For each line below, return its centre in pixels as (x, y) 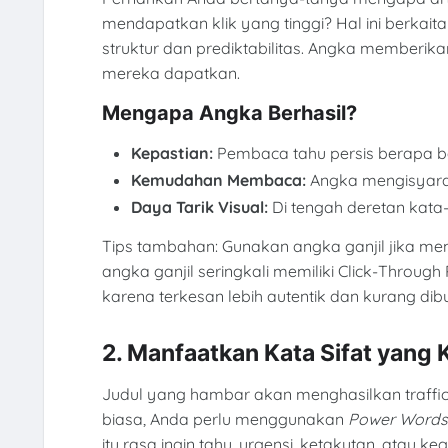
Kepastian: (172, 152)
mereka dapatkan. (170, 72)
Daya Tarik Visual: (200, 206)
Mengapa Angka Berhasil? (229, 113)
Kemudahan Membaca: (219, 179)
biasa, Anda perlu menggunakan (224, 419)
